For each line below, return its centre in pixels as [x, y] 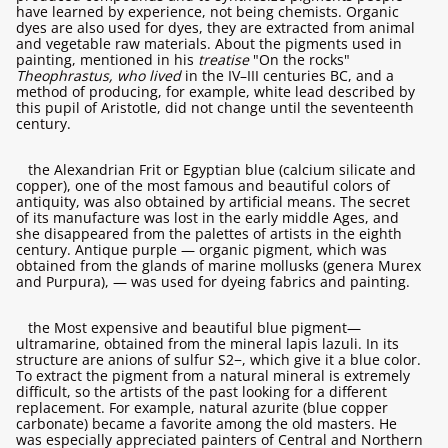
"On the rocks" [301, 59]
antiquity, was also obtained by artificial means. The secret [213, 201]
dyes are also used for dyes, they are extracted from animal [215, 27]
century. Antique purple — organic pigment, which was [201, 249]
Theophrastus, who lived [98, 75]
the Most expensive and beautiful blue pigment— [194, 327]
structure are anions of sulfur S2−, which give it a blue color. [218, 359]
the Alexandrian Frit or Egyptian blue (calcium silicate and [222, 169]
